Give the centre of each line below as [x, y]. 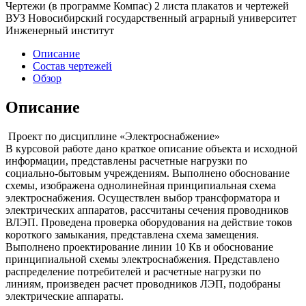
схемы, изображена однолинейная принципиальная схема [141, 185]
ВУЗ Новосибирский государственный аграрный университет [151, 18]
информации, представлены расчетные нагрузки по [126, 161]
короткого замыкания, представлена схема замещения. [132, 234]
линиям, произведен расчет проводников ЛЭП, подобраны [143, 283]
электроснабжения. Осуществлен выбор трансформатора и [143, 197]
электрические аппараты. [65, 296]
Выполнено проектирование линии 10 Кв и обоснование [139, 247]
